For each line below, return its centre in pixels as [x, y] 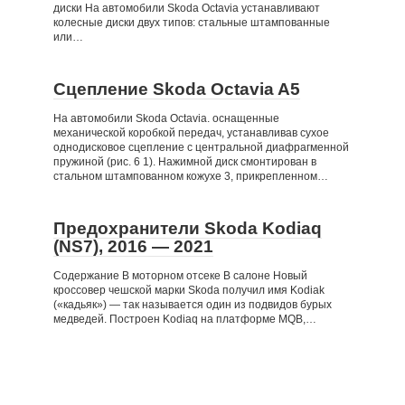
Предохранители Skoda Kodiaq [188, 228]
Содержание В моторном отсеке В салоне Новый [180, 275]
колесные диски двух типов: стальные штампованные [192, 22]
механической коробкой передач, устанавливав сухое [191, 132]
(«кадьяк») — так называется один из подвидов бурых [193, 304]
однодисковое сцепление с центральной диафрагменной [201, 147]
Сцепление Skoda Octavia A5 [177, 89]
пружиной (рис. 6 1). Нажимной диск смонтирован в [185, 161]
